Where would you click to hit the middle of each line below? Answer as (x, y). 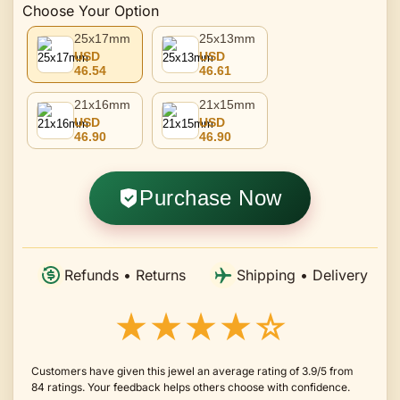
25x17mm (102, 38)
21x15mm (227, 104)
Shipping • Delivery (302, 275)
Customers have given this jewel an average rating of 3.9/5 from (192, 371)
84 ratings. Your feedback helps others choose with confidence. (191, 387)
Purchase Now (211, 197)
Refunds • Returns (125, 275)
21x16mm (102, 104)
